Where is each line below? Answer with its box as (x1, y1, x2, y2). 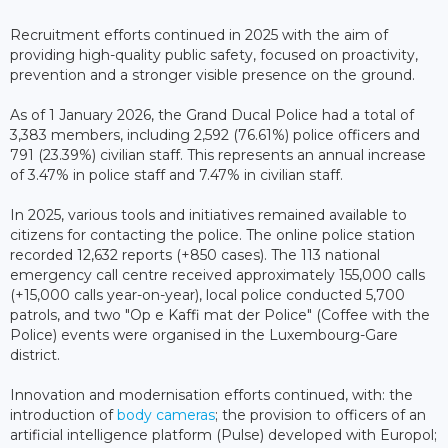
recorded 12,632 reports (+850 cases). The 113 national (10, 245, 380, 264)
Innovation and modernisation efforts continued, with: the (10, 385, 413, 404)
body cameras (117, 405, 215, 424)
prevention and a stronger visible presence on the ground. (10, 65, 415, 84)
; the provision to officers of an (215, 405, 426, 424)
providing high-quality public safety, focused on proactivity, (10, 45, 418, 64)
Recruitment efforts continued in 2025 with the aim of (10, 25, 388, 44)
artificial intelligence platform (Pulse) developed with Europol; (10, 425, 437, 444)
